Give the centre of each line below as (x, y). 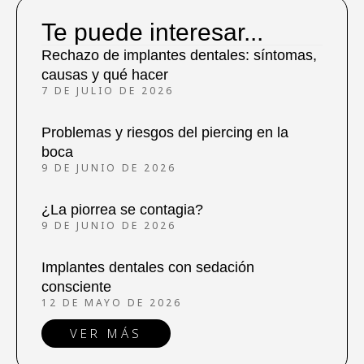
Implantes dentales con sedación (148, 267)
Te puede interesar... (152, 32)
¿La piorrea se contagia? (122, 209)
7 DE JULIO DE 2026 (108, 90)
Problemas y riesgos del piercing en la (165, 132)
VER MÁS (106, 333)
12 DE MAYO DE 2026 (112, 302)
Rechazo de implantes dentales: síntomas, (179, 55)
